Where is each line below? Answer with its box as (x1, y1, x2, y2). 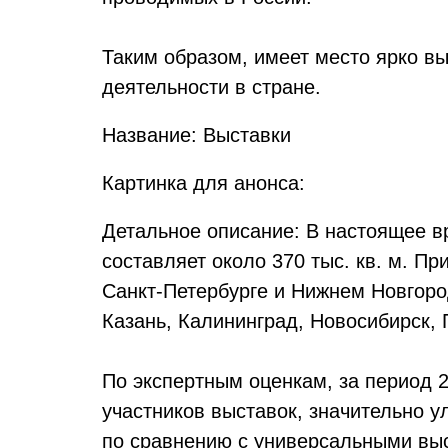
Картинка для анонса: (102, 172, 311, 194)
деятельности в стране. (102, 76, 321, 98)
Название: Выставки (102, 124, 291, 146)
